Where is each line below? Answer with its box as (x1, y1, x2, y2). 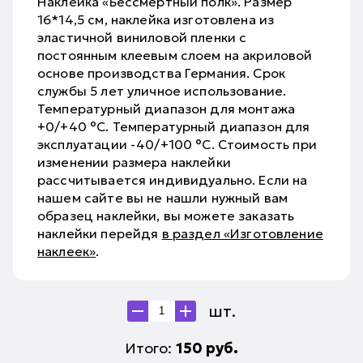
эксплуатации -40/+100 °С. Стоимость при (37, 135, 317, 152)
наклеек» (37, 242, 96, 259)
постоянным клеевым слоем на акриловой (37, 46, 313, 63)
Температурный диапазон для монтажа (37, 100, 296, 117)
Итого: (125, 338, 176, 357)
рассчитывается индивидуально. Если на (37, 171, 308, 188)
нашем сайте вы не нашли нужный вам (37, 189, 288, 206)
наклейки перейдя (37, 224, 162, 241)
